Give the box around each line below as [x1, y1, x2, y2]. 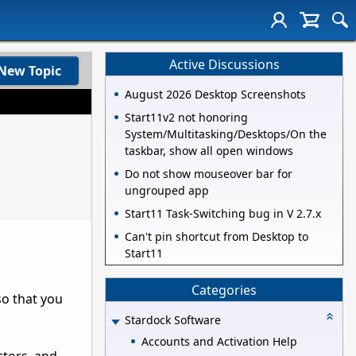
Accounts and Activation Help [141, 333, 297, 349]
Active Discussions [168, 55, 280, 73]
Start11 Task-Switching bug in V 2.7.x [125, 206, 321, 222]
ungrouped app [125, 183, 209, 199]
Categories [192, 281, 257, 299]
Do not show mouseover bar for [125, 166, 292, 182]
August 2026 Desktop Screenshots [125, 87, 306, 103]
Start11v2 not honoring [125, 110, 248, 126]
